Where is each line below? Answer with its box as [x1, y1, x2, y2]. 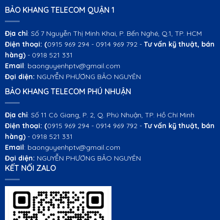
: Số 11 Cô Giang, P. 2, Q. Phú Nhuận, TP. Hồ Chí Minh [27, 110, 194, 119]
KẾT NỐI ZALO [5, 163, 56, 173]
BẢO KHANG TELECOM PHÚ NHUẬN [5, 86, 131, 96]
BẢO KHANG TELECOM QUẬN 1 [5, 5, 114, 15]
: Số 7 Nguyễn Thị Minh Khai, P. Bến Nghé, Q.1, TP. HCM [27, 29, 202, 38]
